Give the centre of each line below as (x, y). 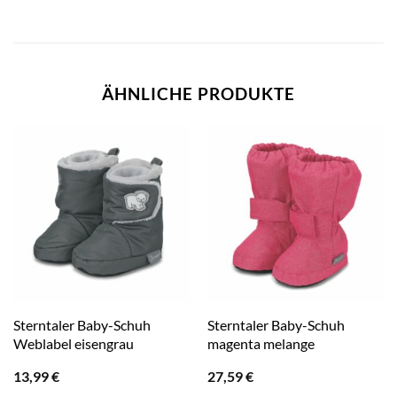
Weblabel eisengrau (73, 343)
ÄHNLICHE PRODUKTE (198, 94)
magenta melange (261, 343)
